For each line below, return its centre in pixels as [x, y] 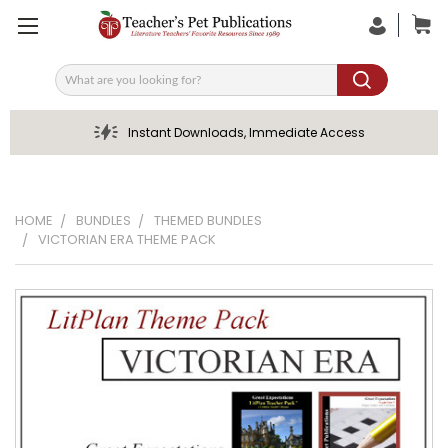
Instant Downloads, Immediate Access [246, 132]
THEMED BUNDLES [208, 220]
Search [79, 86]
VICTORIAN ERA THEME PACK [127, 239]
